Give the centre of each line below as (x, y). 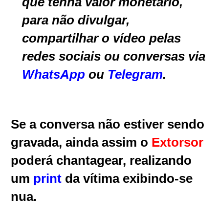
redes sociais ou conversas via (114, 56)
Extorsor (178, 142)
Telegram (135, 74)
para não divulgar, (76, 20)
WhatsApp (54, 74)
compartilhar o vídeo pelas (102, 38)
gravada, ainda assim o (81, 142)
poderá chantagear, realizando (101, 160)
